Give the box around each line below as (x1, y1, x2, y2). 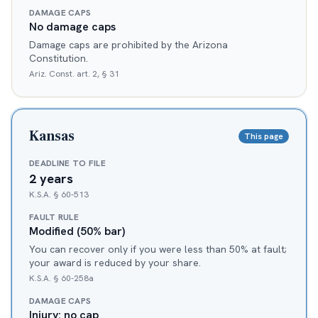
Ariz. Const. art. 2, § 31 (29, 68, 119, 80)
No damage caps (29, 19, 116, 35)
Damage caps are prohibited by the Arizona (29, 38, 228, 52)
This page (244, 131, 283, 143)
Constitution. (29, 52, 88, 65)
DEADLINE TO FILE (29, 158, 106, 170)
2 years (29, 170, 73, 187)
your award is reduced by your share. (29, 256, 201, 270)
